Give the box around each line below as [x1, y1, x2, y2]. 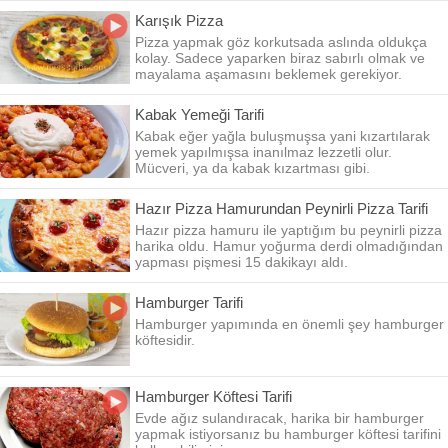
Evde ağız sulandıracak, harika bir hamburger [135, 410, 424, 426]
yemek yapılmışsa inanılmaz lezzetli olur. [135, 144, 392, 160]
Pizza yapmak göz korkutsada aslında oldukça [135, 34, 427, 50]
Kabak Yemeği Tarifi [135, 106, 264, 123]
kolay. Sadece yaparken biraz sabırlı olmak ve [135, 50, 425, 66]
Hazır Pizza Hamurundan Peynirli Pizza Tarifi [135, 200, 428, 217]
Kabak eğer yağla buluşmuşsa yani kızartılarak [135, 128, 430, 144]
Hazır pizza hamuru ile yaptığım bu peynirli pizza [135, 222, 442, 238]
